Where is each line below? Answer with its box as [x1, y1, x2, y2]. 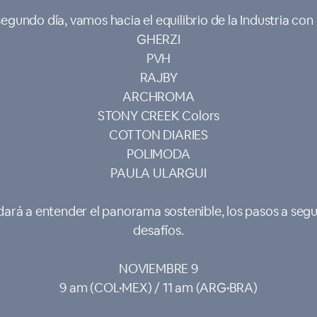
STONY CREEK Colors [97, 108, 220, 124]
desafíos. [133, 222, 184, 238]
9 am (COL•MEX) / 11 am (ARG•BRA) [59, 279, 258, 296]
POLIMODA [127, 146, 190, 162]
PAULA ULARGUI [110, 165, 207, 181]
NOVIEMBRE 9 [119, 260, 198, 277]
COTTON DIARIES [108, 127, 209, 143]
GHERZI [137, 31, 180, 47]
